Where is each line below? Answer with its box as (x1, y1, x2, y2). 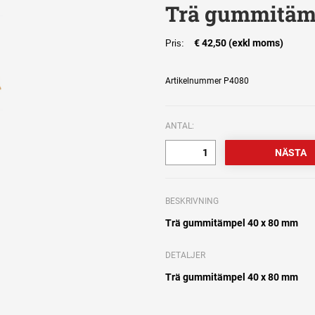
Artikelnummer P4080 (165, 76, 250, 86)
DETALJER (165, 250, 206, 261)
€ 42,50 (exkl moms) (194, 37, 284, 49)
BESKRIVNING (165, 196, 219, 207)
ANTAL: (165, 121, 195, 131)
